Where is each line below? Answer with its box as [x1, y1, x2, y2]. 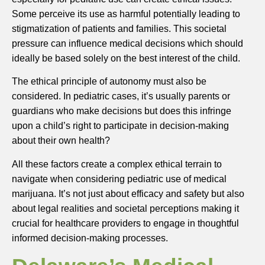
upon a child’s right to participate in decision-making [12, 121, 229, 131]
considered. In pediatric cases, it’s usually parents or [12, 91, 230, 102]
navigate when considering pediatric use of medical [12, 173, 227, 184]
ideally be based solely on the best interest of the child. [12, 53, 240, 63]
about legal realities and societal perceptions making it [12, 203, 239, 214]
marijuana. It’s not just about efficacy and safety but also [12, 188, 244, 199]
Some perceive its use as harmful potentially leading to [12, 8, 240, 19]
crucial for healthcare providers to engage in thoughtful [12, 218, 239, 228]
